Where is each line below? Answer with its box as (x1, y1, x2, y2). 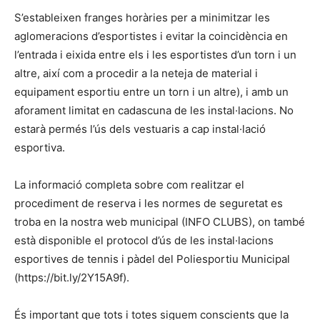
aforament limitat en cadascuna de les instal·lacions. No (14, 104, 294, 118)
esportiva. (14, 141, 65, 155)
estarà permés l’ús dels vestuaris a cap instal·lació (14, 122, 266, 136)
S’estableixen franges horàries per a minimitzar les (14, 11, 270, 25)
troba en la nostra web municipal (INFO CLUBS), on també (14, 215, 305, 229)
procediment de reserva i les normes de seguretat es (14, 196, 283, 211)
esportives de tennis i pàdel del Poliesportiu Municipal (14, 252, 290, 266)
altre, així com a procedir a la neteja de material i (14, 66, 258, 81)
